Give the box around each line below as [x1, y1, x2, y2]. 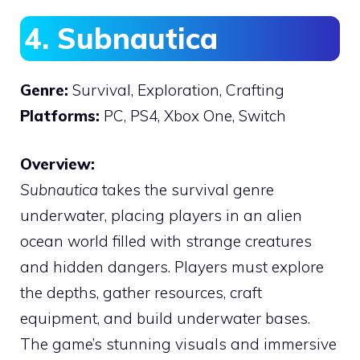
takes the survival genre [98, 180, 274, 200]
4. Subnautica [24, 19, 218, 56]
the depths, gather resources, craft [20, 283, 262, 303]
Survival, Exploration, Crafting [68, 80, 284, 100]
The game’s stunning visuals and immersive [20, 334, 337, 354]
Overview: [20, 154, 95, 174]
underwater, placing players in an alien [20, 206, 302, 226]
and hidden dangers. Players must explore [20, 257, 324, 277]
